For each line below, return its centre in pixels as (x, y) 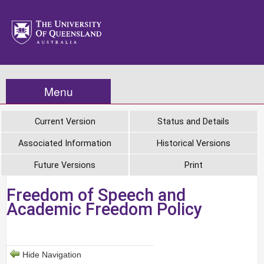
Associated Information (65, 143)
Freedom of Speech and (96, 195)
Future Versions (65, 165)
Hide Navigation (52, 255)
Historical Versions (193, 143)
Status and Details (194, 122)
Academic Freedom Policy (104, 209)
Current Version (65, 122)
